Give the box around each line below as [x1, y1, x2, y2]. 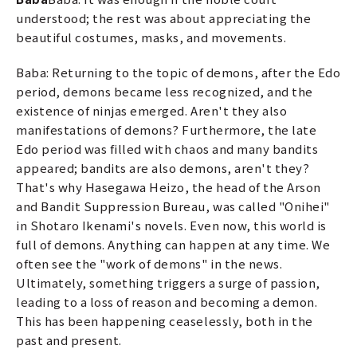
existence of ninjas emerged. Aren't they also [16, 101, 288, 119]
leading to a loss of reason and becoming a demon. [16, 292, 318, 310]
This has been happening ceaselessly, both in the [16, 312, 313, 329]
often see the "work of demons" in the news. [16, 254, 283, 272]
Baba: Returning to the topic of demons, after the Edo [16, 63, 341, 80]
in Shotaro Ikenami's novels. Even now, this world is [16, 216, 327, 233]
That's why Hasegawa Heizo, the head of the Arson [16, 178, 321, 195]
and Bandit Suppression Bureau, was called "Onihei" [16, 197, 330, 214]
